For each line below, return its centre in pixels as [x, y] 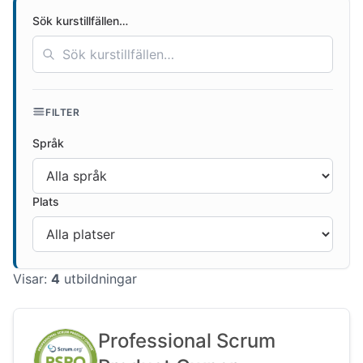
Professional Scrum [187, 341]
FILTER [63, 112]
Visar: [32, 279]
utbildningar [98, 279]
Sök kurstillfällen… [80, 21]
